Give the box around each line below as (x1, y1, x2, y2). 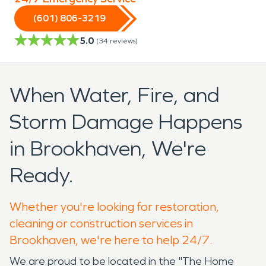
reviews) (110, 36, 138, 45)
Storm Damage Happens (9, 109, 242, 135)
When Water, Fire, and (9, 82, 220, 108)
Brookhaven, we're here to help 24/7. (9, 232, 213, 247)
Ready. (9, 162, 74, 188)
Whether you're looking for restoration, (9, 199, 219, 214)
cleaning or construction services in (9, 216, 193, 230)
